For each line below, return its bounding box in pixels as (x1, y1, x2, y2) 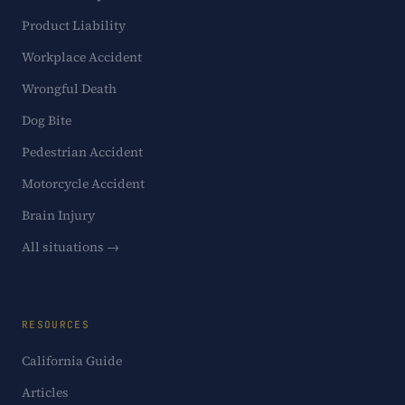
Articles (22, 383, 69, 401)
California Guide (22, 352, 122, 370)
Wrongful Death (22, 80, 117, 98)
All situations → (22, 238, 119, 256)
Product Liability (22, 16, 126, 34)
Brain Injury (22, 206, 95, 224)
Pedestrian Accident (22, 143, 143, 161)
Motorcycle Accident (22, 174, 145, 193)
